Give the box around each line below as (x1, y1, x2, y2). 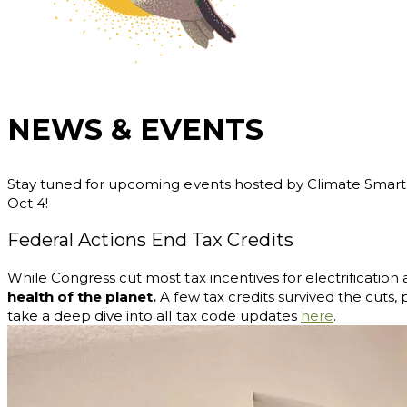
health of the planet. (7, 288, 157, 306)
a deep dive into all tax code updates (42, 307, 301, 325)
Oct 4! (7, 194, 49, 213)
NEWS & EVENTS (7, 112, 263, 148)
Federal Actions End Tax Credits (7, 229, 293, 252)
